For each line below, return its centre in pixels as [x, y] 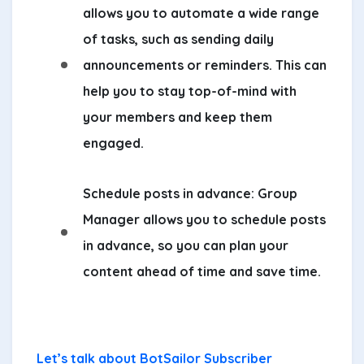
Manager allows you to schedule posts [204, 219]
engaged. [113, 143]
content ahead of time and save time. [202, 271]
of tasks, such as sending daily [178, 39]
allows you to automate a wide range [201, 13]
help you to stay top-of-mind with [190, 91]
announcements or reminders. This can [205, 65]
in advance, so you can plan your [186, 245]
